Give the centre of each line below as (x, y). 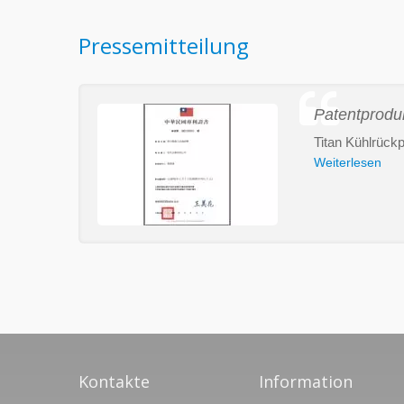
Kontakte (114, 382)
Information (306, 382)
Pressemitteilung (164, 46)
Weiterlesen (348, 163)
